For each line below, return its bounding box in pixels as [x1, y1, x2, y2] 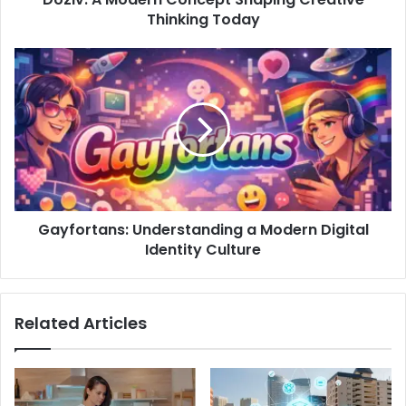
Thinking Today [146, 8, 260, 30]
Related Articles [14, 311, 147, 334]
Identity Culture [145, 238, 261, 260]
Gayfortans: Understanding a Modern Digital [37, 218, 369, 240]
